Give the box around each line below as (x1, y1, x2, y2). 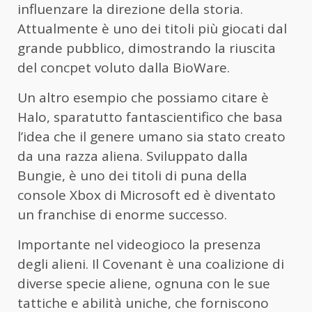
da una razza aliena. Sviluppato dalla (17, 146, 248, 165)
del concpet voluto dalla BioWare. (17, 58, 230, 77)
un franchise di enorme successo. (17, 205, 227, 224)
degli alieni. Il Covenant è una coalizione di (17, 254, 284, 273)
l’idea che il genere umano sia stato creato (17, 127, 286, 146)
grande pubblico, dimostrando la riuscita (17, 38, 276, 57)
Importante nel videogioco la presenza (17, 235, 261, 253)
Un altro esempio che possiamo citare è (17, 88, 269, 107)
